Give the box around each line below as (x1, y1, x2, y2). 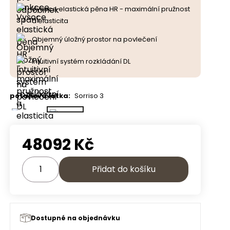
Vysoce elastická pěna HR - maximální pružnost (32, 4, 190, 14)
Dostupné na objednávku (31, 214, 120, 222)
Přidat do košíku (92, 163, 156, 175)
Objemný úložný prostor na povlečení (32, 34, 157, 44)
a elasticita (32, 16, 68, 26)
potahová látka (10, 91, 68, 101)
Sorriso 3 (74, 91, 104, 101)
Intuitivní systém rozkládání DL (32, 56, 130, 66)
